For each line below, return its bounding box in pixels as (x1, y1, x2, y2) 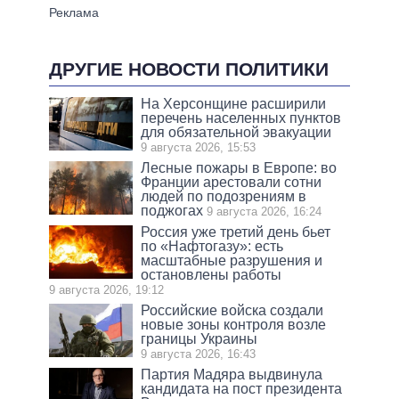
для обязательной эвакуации (141, 124, 332, 140)
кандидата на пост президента (141, 380, 343, 396)
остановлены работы (141, 266, 282, 282)
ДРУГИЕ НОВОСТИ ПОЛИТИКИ (49, 59, 329, 80)
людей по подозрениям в (141, 188, 307, 204)
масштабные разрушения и (141, 252, 323, 268)
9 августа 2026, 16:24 (207, 204, 322, 218)
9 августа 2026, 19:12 (49, 282, 164, 297)
